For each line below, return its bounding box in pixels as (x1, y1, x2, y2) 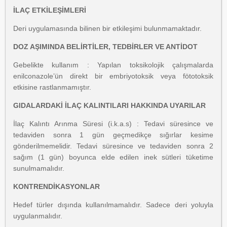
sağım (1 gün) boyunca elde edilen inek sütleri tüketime (13, 153, 213, 161)
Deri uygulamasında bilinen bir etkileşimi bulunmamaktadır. (13, 24, 202, 32)
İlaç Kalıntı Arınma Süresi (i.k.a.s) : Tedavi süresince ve (13, 120, 213, 128)
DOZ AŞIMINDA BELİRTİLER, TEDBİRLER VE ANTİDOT (13, 43, 198, 51)
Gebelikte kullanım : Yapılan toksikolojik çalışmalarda (13, 61, 213, 69)
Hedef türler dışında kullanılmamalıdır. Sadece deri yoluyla (13, 201, 213, 209)
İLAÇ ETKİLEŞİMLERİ (13, 6, 86, 14)
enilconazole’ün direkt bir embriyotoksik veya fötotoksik (13, 72, 213, 80)
